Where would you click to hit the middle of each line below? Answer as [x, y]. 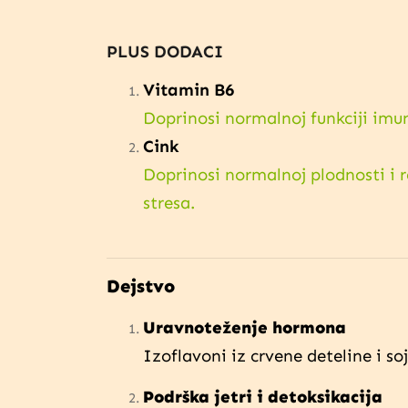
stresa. [169, 202]
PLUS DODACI [165, 51]
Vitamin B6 [189, 89]
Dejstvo [141, 286]
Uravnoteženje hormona [245, 327]
